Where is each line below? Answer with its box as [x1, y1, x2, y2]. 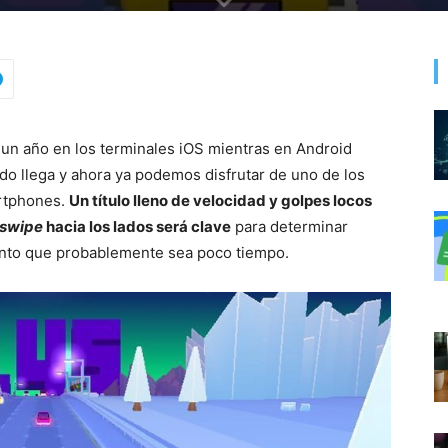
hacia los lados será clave [46, 217, 231, 236]
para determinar [231, 217, 348, 236]
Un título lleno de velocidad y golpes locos [69, 191, 372, 210]
